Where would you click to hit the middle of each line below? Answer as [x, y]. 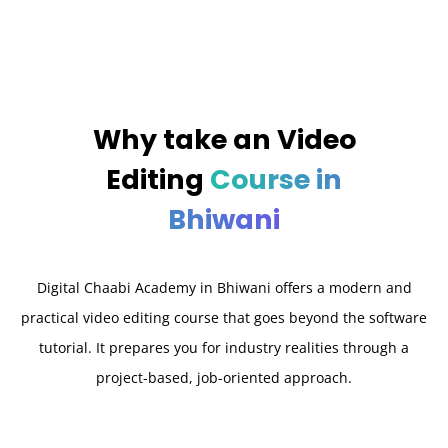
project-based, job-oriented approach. [224, 377]
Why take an [181, 139]
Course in [273, 179]
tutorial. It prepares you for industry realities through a [224, 347]
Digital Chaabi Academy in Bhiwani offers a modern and [224, 287]
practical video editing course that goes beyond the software [224, 317]
